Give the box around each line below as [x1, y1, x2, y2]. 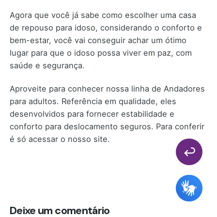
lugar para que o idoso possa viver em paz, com [10, 48, 192, 58]
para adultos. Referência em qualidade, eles [10, 96, 176, 107]
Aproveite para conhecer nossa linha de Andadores [10, 84, 205, 94]
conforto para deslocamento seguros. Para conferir [10, 122, 204, 132]
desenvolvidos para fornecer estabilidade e [10, 109, 174, 119]
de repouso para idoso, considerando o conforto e [10, 23, 202, 33]
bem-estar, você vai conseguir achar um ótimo [10, 35, 186, 46]
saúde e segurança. [10, 61, 85, 71]
